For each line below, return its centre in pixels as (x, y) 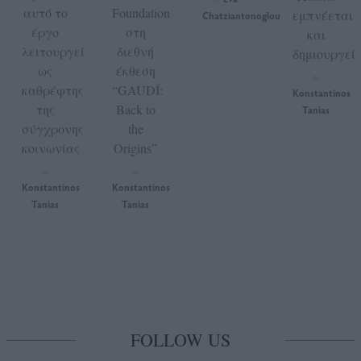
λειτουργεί (53, 52)
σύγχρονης (53, 129)
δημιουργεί (324, 54)
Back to (135, 110)
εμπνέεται (323, 15)
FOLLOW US (180, 340)
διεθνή (135, 52)
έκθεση (135, 71)
